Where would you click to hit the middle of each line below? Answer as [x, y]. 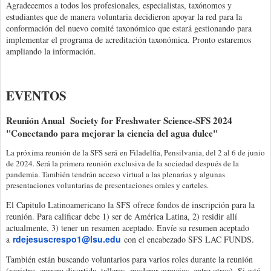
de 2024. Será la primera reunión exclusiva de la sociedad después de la [122, 164]
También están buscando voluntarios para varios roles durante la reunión [129, 260]
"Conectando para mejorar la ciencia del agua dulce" [112, 133]
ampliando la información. [51, 51]
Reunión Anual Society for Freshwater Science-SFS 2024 [119, 120]
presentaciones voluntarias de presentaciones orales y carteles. [107, 185]
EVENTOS [36, 95]
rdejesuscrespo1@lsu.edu [67, 239]
